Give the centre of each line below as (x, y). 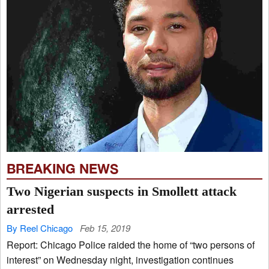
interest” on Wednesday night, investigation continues (120, 259)
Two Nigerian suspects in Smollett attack (122, 191)
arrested (30, 209)
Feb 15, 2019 (105, 228)
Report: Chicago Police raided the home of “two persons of (131, 244)
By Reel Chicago (40, 228)
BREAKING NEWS (62, 168)
